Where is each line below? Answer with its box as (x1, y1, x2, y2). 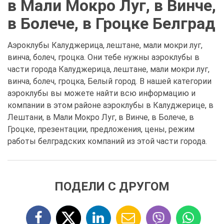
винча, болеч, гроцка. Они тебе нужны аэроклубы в (7, 52, 199, 62)
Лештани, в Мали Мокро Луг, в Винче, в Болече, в (7, 112, 194, 122)
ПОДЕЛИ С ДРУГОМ (54, 179, 169, 193)
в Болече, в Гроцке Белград (7, 14, 215, 33)
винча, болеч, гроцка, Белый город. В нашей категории (7, 76, 211, 86)
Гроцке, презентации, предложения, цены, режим (7, 124, 194, 134)
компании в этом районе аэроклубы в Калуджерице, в (7, 100, 213, 110)
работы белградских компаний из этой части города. (7, 136, 207, 146)
